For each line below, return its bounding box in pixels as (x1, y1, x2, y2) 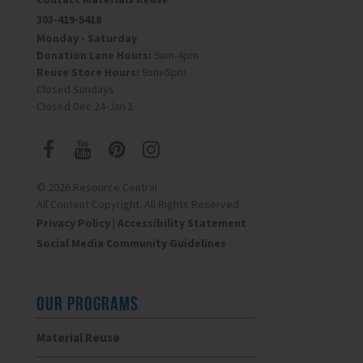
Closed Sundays (36, 82, 114, 97)
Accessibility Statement (117, 216, 246, 231)
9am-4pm (151, 48, 199, 63)
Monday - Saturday (36, 31, 137, 46)
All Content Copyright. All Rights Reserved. (36, 197, 241, 212)
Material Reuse (36, 330, 120, 346)
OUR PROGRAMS (36, 293, 139, 315)
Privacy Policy (36, 216, 110, 231)
